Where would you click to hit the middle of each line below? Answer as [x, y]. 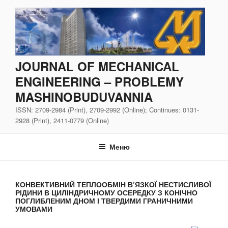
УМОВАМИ [34, 208]
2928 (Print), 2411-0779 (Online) [62, 121]
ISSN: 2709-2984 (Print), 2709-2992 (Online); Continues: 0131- [107, 110]
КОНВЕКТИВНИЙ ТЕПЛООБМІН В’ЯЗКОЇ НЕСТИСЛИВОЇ [113, 184]
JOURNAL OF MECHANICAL [97, 66]
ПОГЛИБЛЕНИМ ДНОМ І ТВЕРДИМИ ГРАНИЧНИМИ [104, 200]
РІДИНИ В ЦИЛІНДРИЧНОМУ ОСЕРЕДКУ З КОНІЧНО [106, 192]
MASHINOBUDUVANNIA [84, 97]
